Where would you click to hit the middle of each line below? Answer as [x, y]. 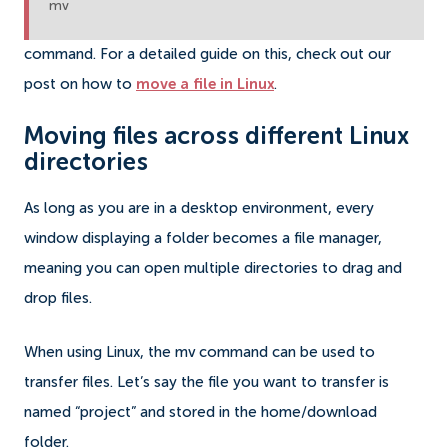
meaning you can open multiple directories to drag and [213, 268]
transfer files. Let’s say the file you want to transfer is [206, 382]
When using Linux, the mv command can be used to [199, 352]
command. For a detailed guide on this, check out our [207, 54]
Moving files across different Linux [216, 136]
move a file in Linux [205, 84]
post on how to [80, 84]
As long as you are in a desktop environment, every [199, 208]
